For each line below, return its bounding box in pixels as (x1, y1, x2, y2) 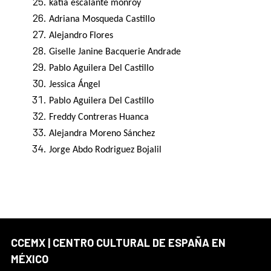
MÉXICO (11, 252, 48, 266)
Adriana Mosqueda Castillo (49, 15, 155, 25)
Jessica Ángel (49, 80, 100, 90)
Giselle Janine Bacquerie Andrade (49, 47, 181, 57)
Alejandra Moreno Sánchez (49, 129, 155, 139)
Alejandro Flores (49, 31, 113, 41)
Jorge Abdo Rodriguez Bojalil (49, 145, 162, 155)
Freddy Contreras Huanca (49, 113, 149, 123)
